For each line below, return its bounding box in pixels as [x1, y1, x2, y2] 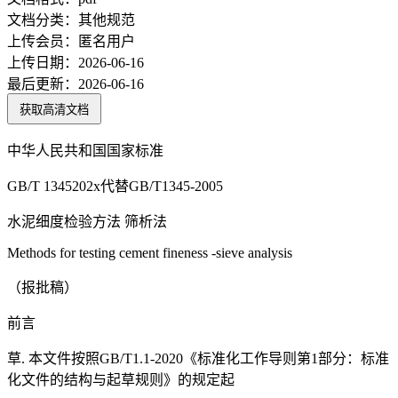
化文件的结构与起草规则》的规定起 [7, 372, 235, 388]
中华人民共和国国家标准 [7, 143, 163, 159]
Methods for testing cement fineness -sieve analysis [7, 245, 292, 261]
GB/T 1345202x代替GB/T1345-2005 [7, 179, 223, 195]
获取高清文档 [20, 103, 89, 117]
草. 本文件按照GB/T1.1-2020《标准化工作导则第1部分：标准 [7, 351, 389, 367]
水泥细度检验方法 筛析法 [7, 214, 167, 230]
